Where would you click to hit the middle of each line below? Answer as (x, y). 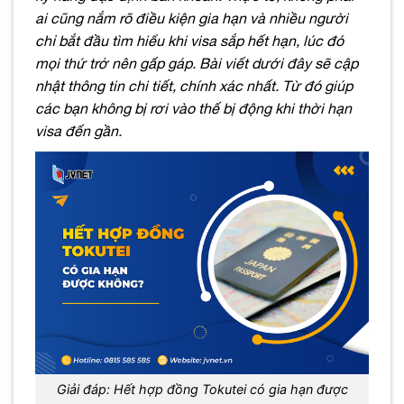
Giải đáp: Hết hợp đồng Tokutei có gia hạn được (202, 390)
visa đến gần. (78, 130)
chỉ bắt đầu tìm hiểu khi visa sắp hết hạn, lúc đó (189, 40)
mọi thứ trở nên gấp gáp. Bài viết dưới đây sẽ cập (197, 63)
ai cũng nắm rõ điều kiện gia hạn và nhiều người (192, 18)
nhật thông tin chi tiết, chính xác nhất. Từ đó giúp (194, 85)
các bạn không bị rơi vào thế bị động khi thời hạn (193, 108)
